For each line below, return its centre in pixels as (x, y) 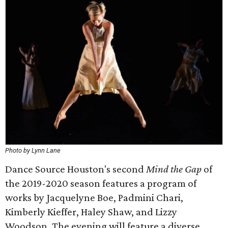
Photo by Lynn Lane (33, 150)
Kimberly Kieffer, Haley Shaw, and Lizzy (91, 212)
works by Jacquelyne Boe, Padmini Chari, (94, 197)
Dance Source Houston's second (76, 169)
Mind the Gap (174, 169)
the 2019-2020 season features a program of (101, 183)
